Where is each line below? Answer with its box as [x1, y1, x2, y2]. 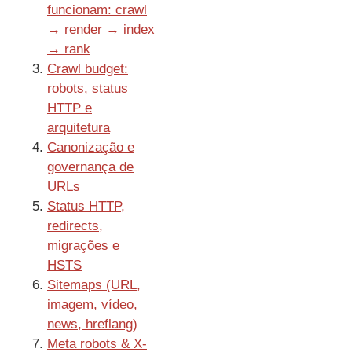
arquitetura [47, 120, 110, 136]
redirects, [47, 218, 103, 234]
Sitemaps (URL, [47, 277, 141, 293]
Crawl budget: [47, 61, 128, 77]
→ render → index [47, 22, 155, 38]
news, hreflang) [47, 317, 137, 332]
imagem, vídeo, [47, 297, 137, 313]
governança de [47, 159, 134, 175]
